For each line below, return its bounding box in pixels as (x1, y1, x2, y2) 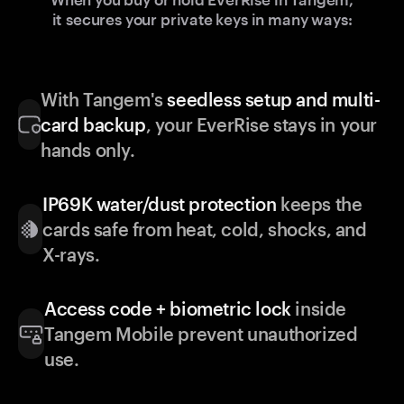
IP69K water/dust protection (42, 193, 277, 216)
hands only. (40, 139, 135, 161)
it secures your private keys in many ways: (51, 10, 353, 29)
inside (290, 298, 347, 320)
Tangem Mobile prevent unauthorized (44, 323, 358, 345)
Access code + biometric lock (44, 298, 291, 320)
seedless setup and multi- (167, 88, 381, 111)
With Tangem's (40, 88, 168, 111)
